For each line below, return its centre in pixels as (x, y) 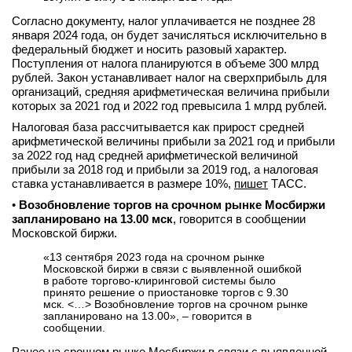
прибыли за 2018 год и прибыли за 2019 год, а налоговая (165, 169)
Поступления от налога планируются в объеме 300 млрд (165, 63)
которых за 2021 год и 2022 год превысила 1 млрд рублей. (169, 106)
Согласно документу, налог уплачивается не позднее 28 (163, 21)
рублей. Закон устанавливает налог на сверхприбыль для (169, 77)
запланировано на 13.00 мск (92, 219)
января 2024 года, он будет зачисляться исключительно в (169, 35)
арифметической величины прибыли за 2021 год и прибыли (173, 141)
